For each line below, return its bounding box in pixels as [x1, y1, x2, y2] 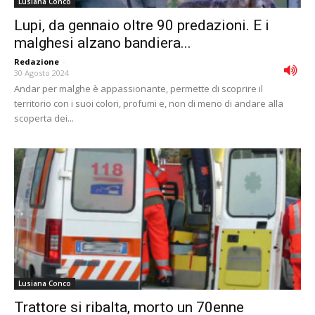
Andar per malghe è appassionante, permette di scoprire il [14, 82, 263, 95]
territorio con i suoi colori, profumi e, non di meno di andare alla [14, 96, 283, 110]
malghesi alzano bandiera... [14, 34, 191, 51]
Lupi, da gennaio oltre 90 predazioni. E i [14, 16, 269, 34]
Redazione [14, 56, 59, 67]
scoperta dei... [14, 111, 74, 124]
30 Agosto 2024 [14, 67, 69, 78]
